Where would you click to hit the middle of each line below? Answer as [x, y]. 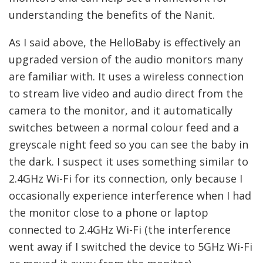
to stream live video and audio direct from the [126, 93]
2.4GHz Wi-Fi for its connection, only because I [126, 178]
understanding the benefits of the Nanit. [112, 14]
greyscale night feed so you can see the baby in [129, 144]
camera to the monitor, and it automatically [121, 110]
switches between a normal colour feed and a [124, 127]
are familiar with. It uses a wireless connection [126, 76]
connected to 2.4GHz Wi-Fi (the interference [120, 229]
